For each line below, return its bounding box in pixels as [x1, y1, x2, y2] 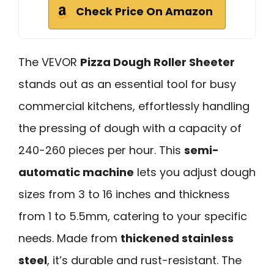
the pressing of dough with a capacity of [18, 120, 242, 136]
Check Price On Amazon [76, 4, 213, 20]
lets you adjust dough [134, 165, 256, 180]
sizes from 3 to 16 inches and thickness [18, 187, 230, 202]
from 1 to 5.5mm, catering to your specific [18, 209, 247, 224]
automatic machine [18, 165, 134, 180]
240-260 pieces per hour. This [18, 143, 184, 158]
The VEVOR [18, 54, 80, 70]
